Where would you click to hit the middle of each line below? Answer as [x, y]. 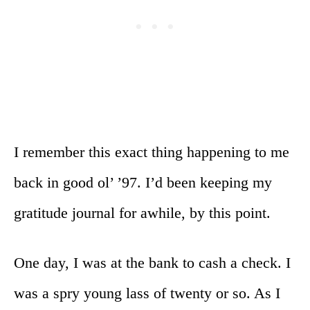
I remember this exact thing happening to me [152, 152]
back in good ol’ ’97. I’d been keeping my [143, 182]
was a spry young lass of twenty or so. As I [147, 293]
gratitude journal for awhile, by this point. [142, 212]
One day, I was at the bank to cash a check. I [152, 262]
